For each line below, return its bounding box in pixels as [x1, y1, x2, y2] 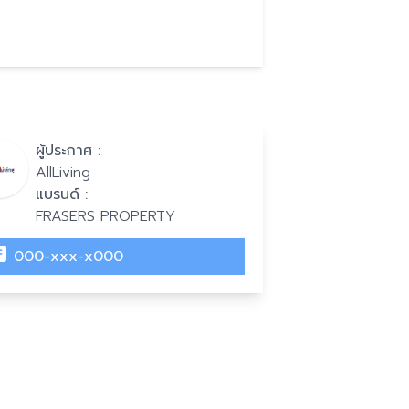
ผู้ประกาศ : [35, 140, 100, 162]
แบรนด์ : [35, 184, 88, 205]
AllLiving [35, 162, 90, 184]
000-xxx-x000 [13, 246, 123, 267]
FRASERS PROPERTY [35, 205, 175, 227]
